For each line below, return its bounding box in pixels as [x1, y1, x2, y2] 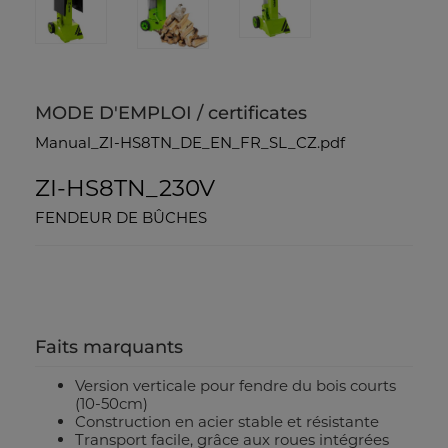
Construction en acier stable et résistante [75, 412, 379, 432]
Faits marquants [35, 336, 183, 359]
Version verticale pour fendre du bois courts [75, 376, 396, 396]
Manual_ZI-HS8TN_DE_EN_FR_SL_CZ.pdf [35, 133, 345, 153]
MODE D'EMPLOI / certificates [35, 102, 307, 125]
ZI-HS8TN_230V [35, 174, 215, 203]
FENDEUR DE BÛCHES [35, 208, 207, 228]
